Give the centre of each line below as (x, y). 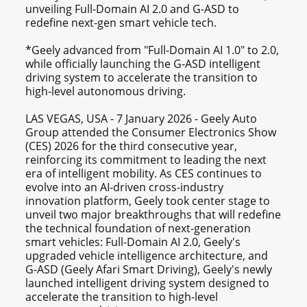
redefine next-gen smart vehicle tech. (121, 23)
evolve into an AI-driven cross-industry (125, 187)
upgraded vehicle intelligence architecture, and (147, 256)
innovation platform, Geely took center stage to (148, 201)
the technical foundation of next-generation (138, 229)
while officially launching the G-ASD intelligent (143, 64)
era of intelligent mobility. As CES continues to (144, 174)
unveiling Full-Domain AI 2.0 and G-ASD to (133, 9)
